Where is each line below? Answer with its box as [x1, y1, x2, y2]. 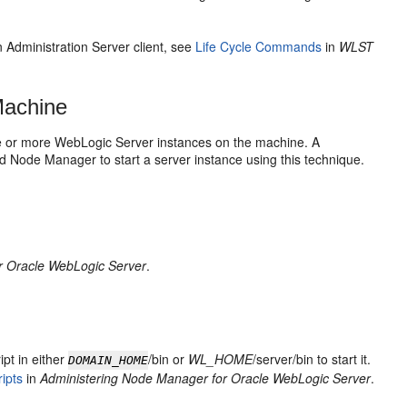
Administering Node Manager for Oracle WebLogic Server [40, 369, 372, 387]
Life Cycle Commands [195, 37, 323, 55]
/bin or [148, 350, 189, 368]
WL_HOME [188, 350, 253, 368]
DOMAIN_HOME [68, 353, 149, 367]
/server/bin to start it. [253, 350, 372, 368]
